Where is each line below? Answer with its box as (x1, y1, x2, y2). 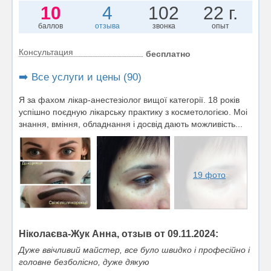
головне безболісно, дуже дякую (19, 256, 149, 267)
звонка (152, 21, 175, 30)
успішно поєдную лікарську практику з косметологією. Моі (19, 106, 247, 117)
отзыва (94, 21, 120, 30)
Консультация (19, 47, 73, 57)
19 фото (193, 169, 226, 180)
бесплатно (146, 48, 191, 59)
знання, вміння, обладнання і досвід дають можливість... (19, 119, 243, 129)
